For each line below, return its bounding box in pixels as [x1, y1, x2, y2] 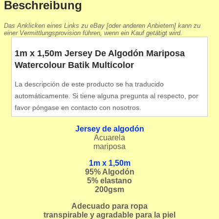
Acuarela [94, 133, 125, 142]
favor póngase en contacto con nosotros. [14, 103, 141, 111]
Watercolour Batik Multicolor [14, 60, 134, 70]
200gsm [95, 185, 124, 194]
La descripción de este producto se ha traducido [14, 80, 164, 88]
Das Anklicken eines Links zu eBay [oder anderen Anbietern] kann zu [4, 22, 200, 29]
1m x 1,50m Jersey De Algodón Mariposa [14, 48, 185, 58]
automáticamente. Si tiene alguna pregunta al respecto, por [14, 91, 198, 100]
